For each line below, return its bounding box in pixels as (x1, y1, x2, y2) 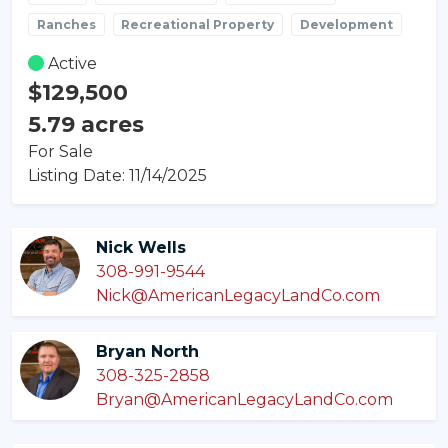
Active (44, 53, 97, 73)
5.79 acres (28, 110, 144, 137)
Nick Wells (96, 237, 186, 257)
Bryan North (96, 341, 199, 361)
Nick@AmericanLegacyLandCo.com (96, 285, 380, 305)
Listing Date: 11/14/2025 (28, 165, 207, 185)
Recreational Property (121, 16, 275, 32)
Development (299, 16, 393, 32)
